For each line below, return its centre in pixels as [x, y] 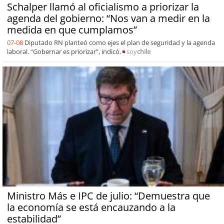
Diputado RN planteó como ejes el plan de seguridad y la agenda [119, 42]
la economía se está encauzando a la [91, 207]
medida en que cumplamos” [72, 29]
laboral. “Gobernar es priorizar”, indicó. [64, 51]
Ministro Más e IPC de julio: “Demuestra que [108, 195]
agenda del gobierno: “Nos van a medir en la [108, 18]
